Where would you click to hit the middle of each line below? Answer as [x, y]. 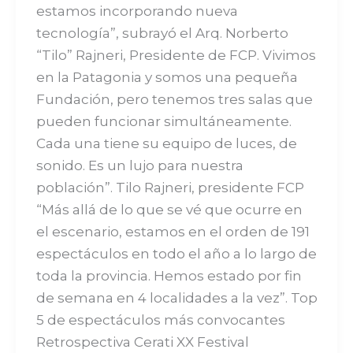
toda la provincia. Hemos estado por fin [169, 275]
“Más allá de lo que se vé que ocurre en [169, 209]
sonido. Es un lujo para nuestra [139, 165]
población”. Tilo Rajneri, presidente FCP [170, 187]
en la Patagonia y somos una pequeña [167, 77]
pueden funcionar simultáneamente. [163, 121]
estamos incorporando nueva [137, 11]
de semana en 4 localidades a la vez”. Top [176, 297]
